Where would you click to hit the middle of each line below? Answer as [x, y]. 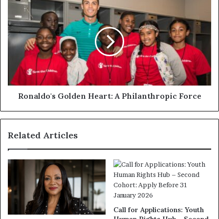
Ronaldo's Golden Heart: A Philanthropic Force [109, 96]
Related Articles [43, 135]
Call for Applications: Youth [159, 210]
